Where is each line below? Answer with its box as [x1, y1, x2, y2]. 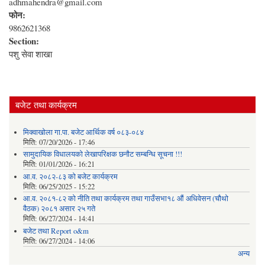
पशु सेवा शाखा [9, 48, 52, 60]
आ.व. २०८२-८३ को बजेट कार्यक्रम [22, 171, 118, 182]
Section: [9, 34, 42, 48]
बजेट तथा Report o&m [22, 225, 89, 236]
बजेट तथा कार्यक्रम [15, 99, 77, 111]
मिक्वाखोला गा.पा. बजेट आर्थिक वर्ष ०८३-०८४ [22, 127, 144, 137]
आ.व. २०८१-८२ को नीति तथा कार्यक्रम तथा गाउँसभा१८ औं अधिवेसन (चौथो [22, 193, 228, 204]
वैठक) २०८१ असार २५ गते [22, 203, 95, 214]
